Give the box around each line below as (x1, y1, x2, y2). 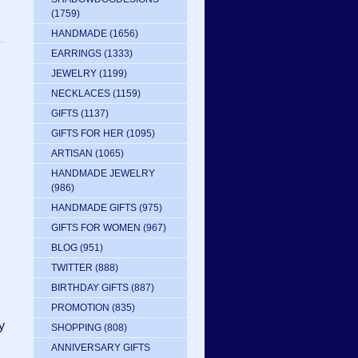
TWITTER (51, 262, 93, 273)
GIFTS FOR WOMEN (51, 222, 141, 233)
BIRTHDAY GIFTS (51, 282, 129, 293)
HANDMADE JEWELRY (51, 168, 155, 179)
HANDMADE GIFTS (51, 202, 137, 213)
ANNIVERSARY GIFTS (51, 342, 150, 353)
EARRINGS (51, 48, 101, 59)
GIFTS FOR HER (51, 128, 124, 139)
